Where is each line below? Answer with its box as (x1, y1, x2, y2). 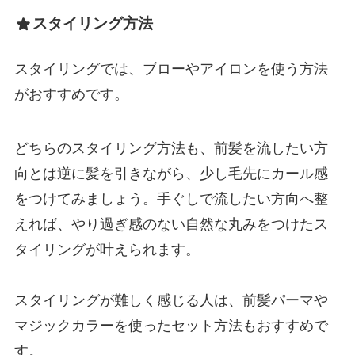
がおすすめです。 (13, 86, 128, 103)
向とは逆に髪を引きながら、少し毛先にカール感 (13, 165, 328, 181)
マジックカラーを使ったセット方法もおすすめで (13, 317, 328, 334)
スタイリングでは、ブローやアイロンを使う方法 (13, 61, 328, 78)
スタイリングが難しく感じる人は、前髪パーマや (13, 292, 328, 308)
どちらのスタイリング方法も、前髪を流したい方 (13, 139, 328, 156)
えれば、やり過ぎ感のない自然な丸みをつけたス (13, 216, 328, 232)
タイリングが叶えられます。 (13, 241, 200, 258)
